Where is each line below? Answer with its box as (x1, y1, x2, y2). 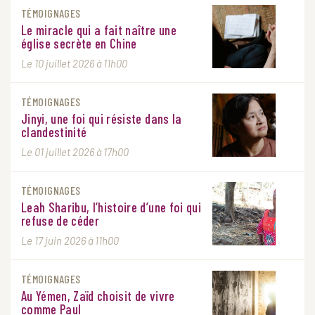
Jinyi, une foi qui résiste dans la (21, 110, 182, 127)
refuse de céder (21, 212, 100, 229)
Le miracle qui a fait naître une (21, 22, 176, 38)
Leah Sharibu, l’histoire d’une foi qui (21, 199, 201, 215)
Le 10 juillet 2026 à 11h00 (21, 57, 127, 70)
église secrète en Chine (21, 35, 137, 51)
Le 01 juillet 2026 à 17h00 (21, 146, 129, 158)
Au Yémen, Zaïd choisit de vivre (21, 288, 175, 304)
